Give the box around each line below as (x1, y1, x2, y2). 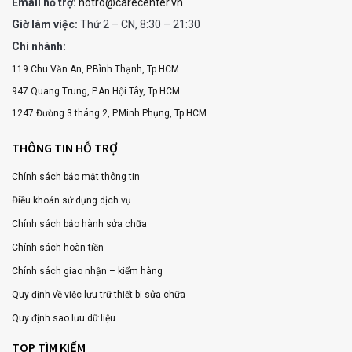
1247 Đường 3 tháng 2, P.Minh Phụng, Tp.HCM (12, 107, 207, 119)
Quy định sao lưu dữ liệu (12, 312, 115, 324)
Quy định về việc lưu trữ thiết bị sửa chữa (12, 288, 185, 300)
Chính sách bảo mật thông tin (12, 170, 140, 182)
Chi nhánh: (12, 39, 66, 53)
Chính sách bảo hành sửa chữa (12, 218, 147, 229)
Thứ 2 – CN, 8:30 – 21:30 (78, 17, 200, 31)
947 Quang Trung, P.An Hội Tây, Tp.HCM (12, 85, 180, 97)
